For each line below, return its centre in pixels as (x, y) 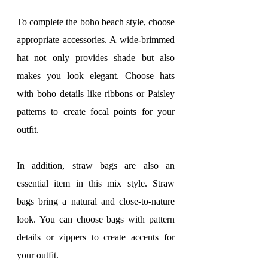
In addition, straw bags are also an (96, 165)
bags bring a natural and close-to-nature (96, 201)
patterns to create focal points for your (96, 112)
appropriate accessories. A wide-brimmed (96, 40)
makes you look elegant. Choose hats (96, 76)
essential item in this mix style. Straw (96, 183)
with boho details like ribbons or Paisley (96, 94)
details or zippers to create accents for (96, 237)
